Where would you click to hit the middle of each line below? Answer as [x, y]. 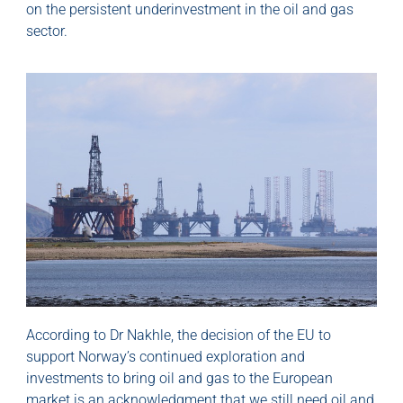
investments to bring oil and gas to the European [179, 378]
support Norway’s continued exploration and [166, 356]
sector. [47, 31]
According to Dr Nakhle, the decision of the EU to [179, 335]
